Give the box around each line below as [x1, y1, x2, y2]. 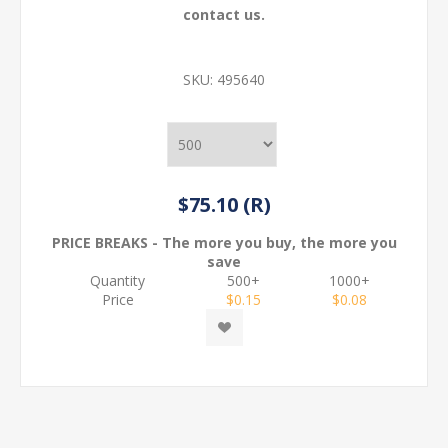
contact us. [183, 4, 265, 24]
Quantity [90, 270, 145, 290]
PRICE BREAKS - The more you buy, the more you [51, 232, 397, 252]
